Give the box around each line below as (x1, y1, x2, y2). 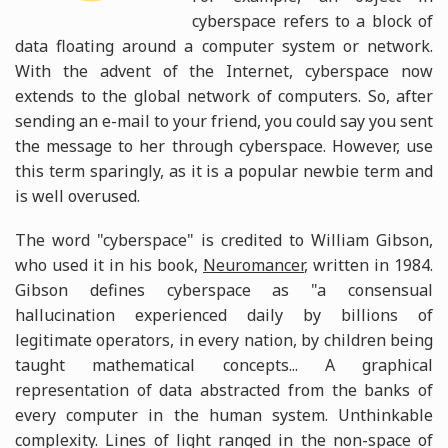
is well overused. (15, 184, 140, 207)
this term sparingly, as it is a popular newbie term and (15, 159, 433, 182)
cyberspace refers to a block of (192, 9, 433, 32)
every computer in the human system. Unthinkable (15, 403, 433, 426)
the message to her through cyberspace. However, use (15, 134, 433, 157)
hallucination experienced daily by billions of (15, 303, 433, 326)
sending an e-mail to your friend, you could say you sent (15, 109, 433, 132)
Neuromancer (203, 253, 304, 276)
